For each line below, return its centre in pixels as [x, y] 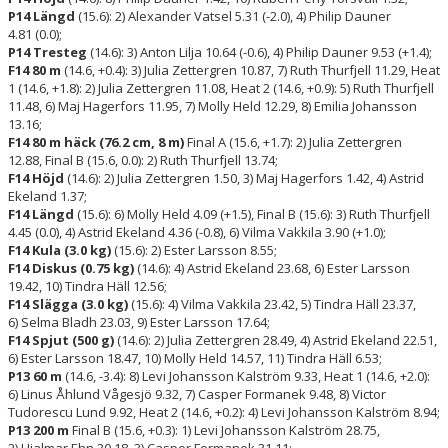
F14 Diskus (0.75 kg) [71, 267]
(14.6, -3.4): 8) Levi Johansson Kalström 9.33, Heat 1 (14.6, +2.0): [246, 375]
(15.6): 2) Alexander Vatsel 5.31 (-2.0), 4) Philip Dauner [233, 15]
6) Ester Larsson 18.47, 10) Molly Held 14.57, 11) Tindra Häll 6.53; [195, 357]
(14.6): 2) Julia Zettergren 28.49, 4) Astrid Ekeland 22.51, [275, 339]
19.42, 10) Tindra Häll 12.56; [87, 285]
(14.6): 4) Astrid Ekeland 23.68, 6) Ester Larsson [272, 267]
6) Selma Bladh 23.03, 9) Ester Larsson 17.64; [139, 321]
